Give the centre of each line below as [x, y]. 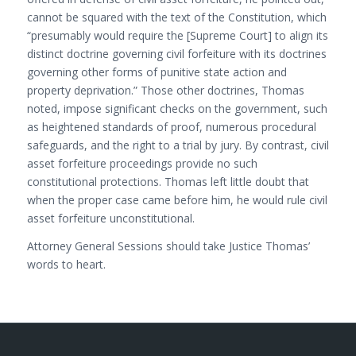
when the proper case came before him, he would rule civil [177, 199]
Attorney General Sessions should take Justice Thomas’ [168, 246]
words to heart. [66, 264]
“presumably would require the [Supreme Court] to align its [177, 35]
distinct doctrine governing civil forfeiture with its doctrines [176, 53]
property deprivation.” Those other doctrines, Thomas [165, 90]
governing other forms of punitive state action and [157, 72]
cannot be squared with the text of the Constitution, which [176, 17]
